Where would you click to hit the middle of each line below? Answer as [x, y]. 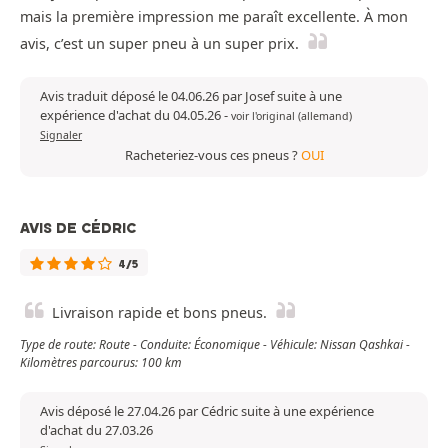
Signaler [61, 134]
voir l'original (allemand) [291, 115]
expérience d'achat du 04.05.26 [132, 114]
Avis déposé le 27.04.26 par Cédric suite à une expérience [207, 410]
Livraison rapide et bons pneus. [159, 312]
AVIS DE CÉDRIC [78, 227]
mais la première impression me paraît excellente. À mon [214, 16]
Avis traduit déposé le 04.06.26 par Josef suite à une [191, 95]
